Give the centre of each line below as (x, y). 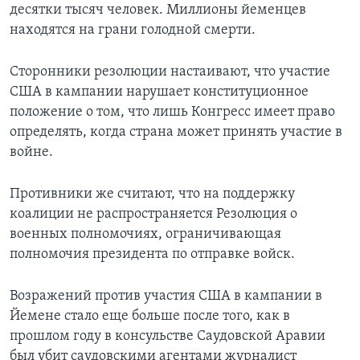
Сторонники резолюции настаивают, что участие (170, 72)
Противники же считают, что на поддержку (152, 194)
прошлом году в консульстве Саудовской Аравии (168, 337)
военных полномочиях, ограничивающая (145, 235)
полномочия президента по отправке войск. (152, 255)
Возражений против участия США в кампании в (166, 297)
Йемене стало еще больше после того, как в (150, 317)
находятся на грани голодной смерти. (133, 31)
